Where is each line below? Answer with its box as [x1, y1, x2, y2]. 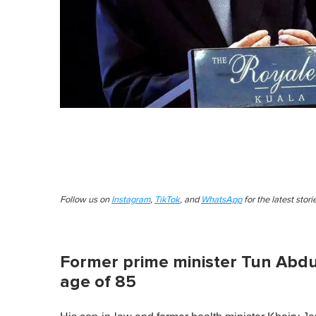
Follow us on [60, 195, 111, 205]
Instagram [111, 195, 150, 205]
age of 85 [60, 271, 136, 292]
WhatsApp [201, 195, 242, 205]
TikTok [154, 195, 180, 205]
